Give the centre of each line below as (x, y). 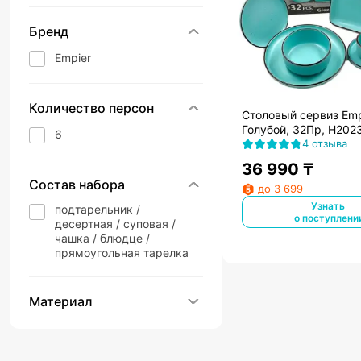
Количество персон (91, 108)
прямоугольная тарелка (122, 253)
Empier (73, 58)
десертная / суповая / (115, 224)
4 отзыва (325, 143)
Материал (61, 301)
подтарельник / (98, 209)
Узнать (329, 206)
